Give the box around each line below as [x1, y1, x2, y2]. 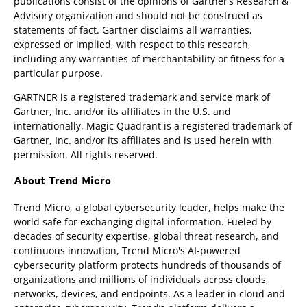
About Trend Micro [14, 174, 111, 187]
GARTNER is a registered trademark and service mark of [14, 90, 270, 103]
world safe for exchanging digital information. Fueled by [14, 215, 271, 228]
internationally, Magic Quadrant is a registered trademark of [14, 119, 292, 132]
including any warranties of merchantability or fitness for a [14, 52, 284, 65]
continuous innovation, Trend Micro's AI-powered [14, 244, 241, 257]
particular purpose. [14, 66, 103, 79]
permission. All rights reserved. [14, 148, 158, 161]
